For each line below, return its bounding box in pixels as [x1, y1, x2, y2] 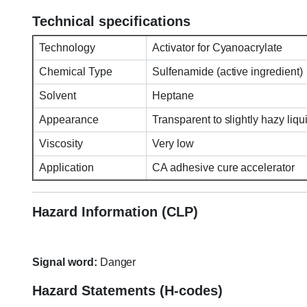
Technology [36, 41, 95, 53]
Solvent [36, 89, 79, 101]
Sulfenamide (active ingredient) [149, 65, 304, 77]
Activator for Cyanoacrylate [149, 41, 283, 53]
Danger [97, 256, 136, 268]
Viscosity [36, 137, 83, 149]
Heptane [149, 89, 194, 101]
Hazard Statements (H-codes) [32, 282, 223, 298]
